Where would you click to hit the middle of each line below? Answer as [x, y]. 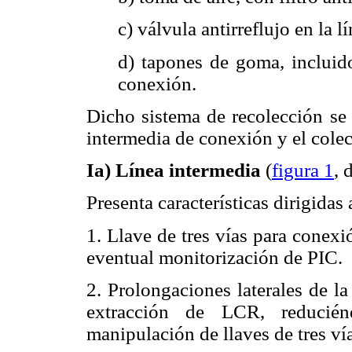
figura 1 [303, 170]
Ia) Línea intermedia [174, 170]
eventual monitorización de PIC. [214, 257]
